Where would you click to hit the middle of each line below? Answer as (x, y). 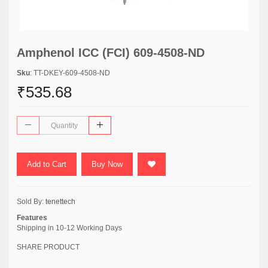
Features (32, 218)
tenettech (60, 202)
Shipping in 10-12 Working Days (69, 228)
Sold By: (31, 202)
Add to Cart (47, 164)
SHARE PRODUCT (48, 247)
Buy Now (107, 164)
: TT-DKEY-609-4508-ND (70, 73)
